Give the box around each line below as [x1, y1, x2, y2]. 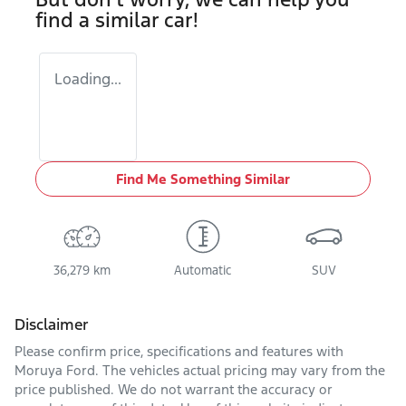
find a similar [35, 6, 164, 33]
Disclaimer [14, 314, 89, 334]
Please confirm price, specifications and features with [14, 342, 343, 360]
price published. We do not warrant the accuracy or [14, 380, 333, 398]
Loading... [54, 68, 121, 89]
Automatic [174, 262, 232, 278]
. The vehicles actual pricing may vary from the [95, 361, 385, 379]
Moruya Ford [14, 361, 95, 379]
